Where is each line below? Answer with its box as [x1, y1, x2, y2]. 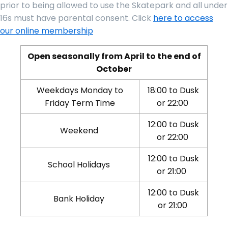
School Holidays [48, 158, 112, 170]
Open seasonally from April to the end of [27, 50, 201, 62]
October [96, 63, 132, 75]
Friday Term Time [45, 97, 115, 109]
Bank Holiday [53, 192, 106, 205]
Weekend [60, 124, 100, 136]
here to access [153, 12, 213, 24]
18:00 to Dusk [148, 84, 199, 96]
